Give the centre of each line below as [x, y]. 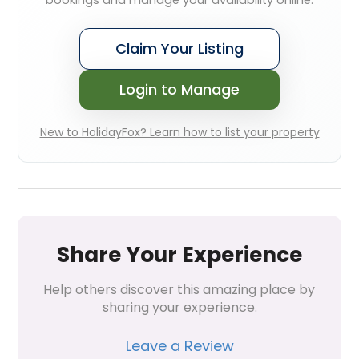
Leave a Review [179, 346]
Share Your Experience [179, 255]
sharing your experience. [179, 308]
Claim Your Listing [179, 49]
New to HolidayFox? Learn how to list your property [179, 133]
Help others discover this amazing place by [179, 290]
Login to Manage [179, 90]
